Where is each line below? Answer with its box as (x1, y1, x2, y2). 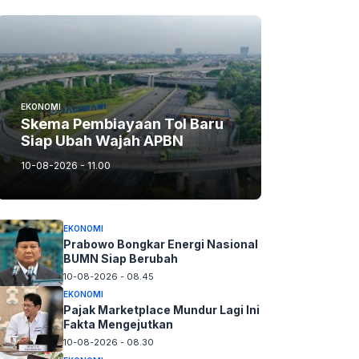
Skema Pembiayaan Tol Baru (21, 115, 224, 132)
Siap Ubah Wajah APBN (21, 132, 184, 149)
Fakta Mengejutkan (63, 317, 173, 332)
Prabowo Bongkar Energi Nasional (63, 236, 258, 251)
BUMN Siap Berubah (63, 251, 178, 265)
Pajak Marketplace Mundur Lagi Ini (63, 303, 260, 317)
